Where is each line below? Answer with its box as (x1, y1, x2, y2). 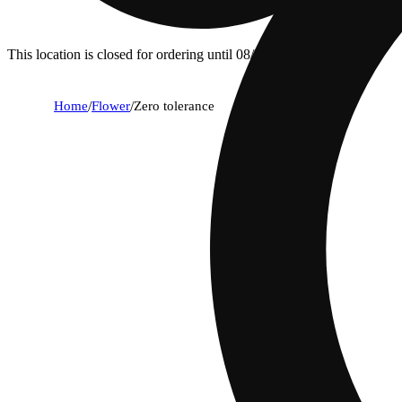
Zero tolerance (134, 98, 214, 113)
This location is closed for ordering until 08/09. (7, 46, 272, 62)
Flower (92, 98, 130, 113)
